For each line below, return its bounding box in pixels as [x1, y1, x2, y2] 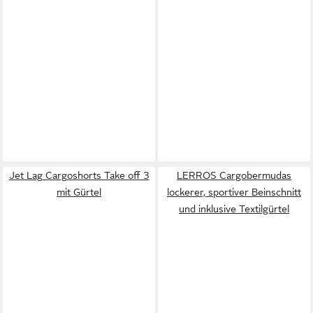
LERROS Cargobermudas [177, 169, 291, 181]
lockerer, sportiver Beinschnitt [167, 186, 301, 198]
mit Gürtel [57, 186, 101, 198]
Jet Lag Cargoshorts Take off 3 [8, 169, 150, 181]
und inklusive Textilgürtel [179, 203, 289, 214]
